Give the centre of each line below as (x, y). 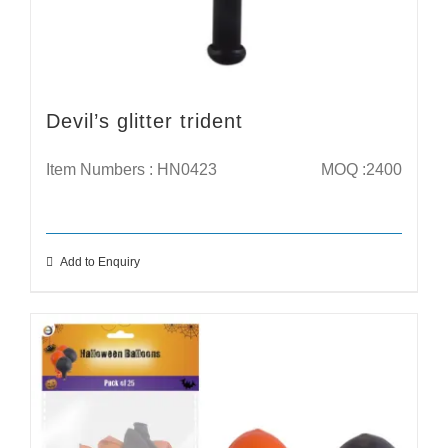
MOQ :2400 (359, 169)
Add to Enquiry (100, 261)
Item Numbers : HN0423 (131, 169)
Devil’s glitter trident (144, 120)
